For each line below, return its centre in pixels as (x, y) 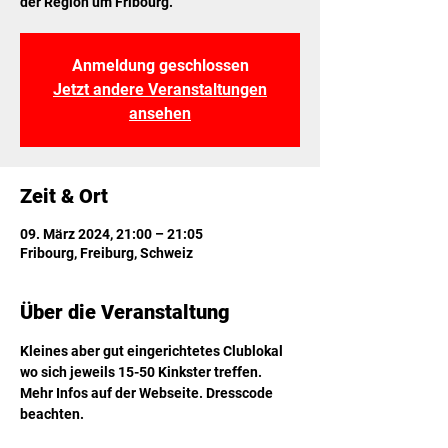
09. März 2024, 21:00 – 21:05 (111, 234)
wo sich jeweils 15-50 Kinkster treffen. (142, 372)
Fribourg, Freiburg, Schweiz (106, 253)
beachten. (52, 414)
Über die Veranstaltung (125, 312)
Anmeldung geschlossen (160, 65)
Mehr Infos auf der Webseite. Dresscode (148, 393)
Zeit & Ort (64, 196)
